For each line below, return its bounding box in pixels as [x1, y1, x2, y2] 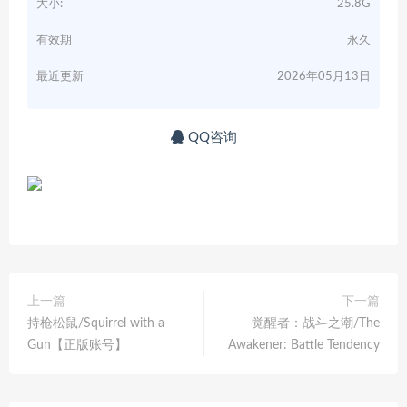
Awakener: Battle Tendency [228, 339, 380, 352]
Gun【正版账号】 [27, 339, 127, 352]
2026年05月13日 [277, 71, 371, 83]
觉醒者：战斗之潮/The [252, 317, 380, 330]
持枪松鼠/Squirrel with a [27, 317, 164, 330]
